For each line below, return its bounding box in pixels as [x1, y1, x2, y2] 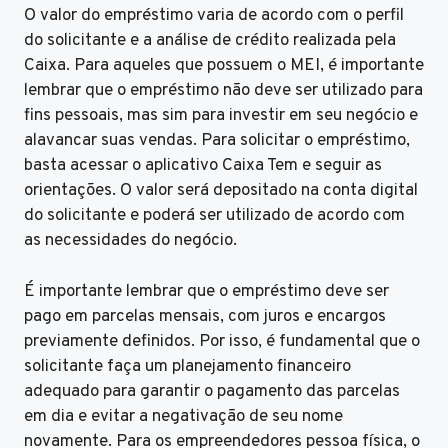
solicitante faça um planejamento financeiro [24, 355, 351, 378]
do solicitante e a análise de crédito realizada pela [24, 30, 396, 53]
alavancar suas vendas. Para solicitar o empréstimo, [24, 130, 410, 153]
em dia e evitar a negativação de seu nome [24, 405, 343, 428]
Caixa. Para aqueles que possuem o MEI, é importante [24, 55, 424, 78]
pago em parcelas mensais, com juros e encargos [24, 305, 386, 328]
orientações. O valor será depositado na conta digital [24, 180, 418, 203]
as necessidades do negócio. [24, 230, 237, 253]
